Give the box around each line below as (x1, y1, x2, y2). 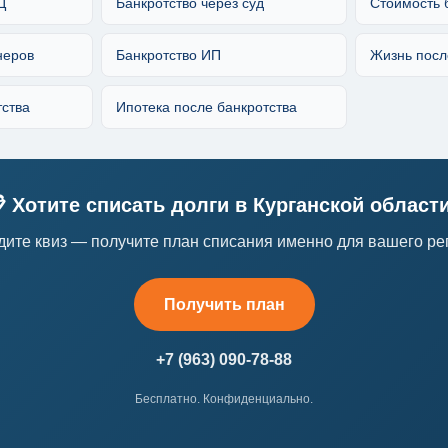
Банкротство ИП (116, 46, 222, 63)
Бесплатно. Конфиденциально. (135, 391, 313, 406)
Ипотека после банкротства (116, 98, 298, 115)
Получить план (163, 295, 285, 313)
